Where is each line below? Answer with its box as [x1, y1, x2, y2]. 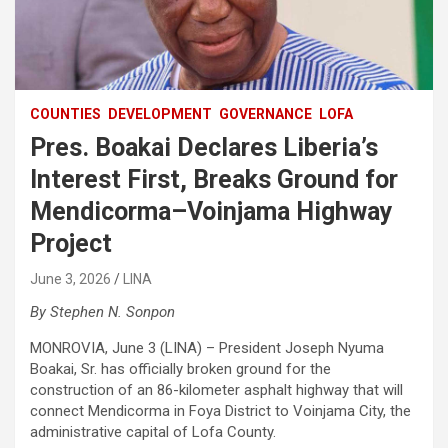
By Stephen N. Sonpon [30, 302, 175, 321]
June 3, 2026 [30, 270, 111, 287]
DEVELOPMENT [108, 105, 212, 122]
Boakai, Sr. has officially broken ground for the [30, 359, 331, 378]
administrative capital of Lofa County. [30, 422, 276, 441]
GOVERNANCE [219, 105, 312, 122]
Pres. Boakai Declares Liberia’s [30, 132, 378, 162]
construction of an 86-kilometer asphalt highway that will [30, 380, 403, 399]
